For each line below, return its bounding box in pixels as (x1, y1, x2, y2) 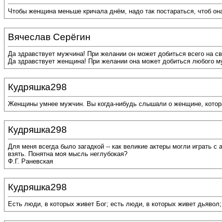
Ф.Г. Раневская (8, 158, 53, 166)
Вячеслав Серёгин (8, 32, 91, 42)
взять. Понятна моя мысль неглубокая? (8, 150, 127, 158)
